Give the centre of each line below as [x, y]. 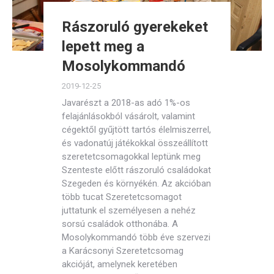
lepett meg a [103, 46]
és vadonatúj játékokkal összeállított [135, 143]
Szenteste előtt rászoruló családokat [136, 170]
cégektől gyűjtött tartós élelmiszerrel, [136, 130]
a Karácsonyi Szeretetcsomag [123, 251]
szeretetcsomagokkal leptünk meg [131, 157]
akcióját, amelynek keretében [120, 264]
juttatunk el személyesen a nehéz [129, 210]
